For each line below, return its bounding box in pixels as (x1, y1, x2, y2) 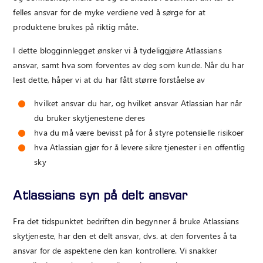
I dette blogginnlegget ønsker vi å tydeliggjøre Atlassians (13, 45, 222, 56)
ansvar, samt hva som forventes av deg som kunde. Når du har (13, 59, 244, 70)
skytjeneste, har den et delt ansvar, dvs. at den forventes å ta (13, 230, 237, 241)
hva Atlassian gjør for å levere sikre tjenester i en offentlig (34, 141, 245, 153)
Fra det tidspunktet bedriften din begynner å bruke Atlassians (13, 215, 240, 227)
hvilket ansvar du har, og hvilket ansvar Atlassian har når (34, 97, 242, 109)
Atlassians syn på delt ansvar (13, 191, 187, 204)
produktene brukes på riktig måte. (13, 21, 139, 32)
